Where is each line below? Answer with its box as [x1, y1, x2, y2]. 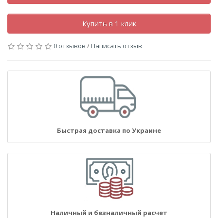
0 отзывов [54, 41, 86, 50]
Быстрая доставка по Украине [57, 126, 161, 135]
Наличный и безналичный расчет [51, 208, 167, 217]
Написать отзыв [91, 41, 142, 50]
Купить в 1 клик [82, 18, 136, 28]
